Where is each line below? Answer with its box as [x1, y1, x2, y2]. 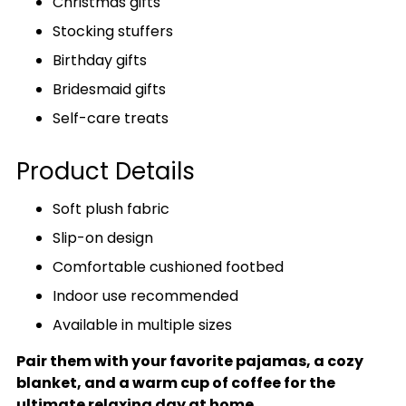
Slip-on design [53, 227, 153, 249]
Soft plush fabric [53, 198, 169, 220]
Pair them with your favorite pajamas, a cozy [16, 351, 363, 372]
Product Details [16, 155, 195, 188]
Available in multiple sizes [53, 314, 232, 336]
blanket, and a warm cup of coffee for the [16, 372, 335, 394]
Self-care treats [53, 108, 169, 130]
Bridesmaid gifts [53, 79, 166, 101]
